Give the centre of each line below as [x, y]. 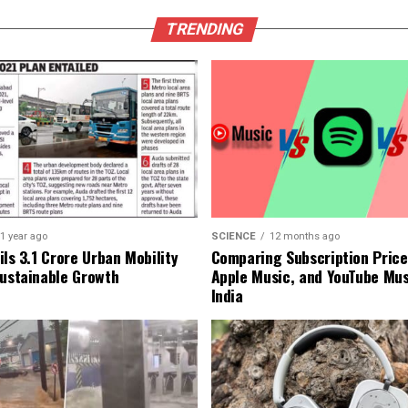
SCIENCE [233, 236]
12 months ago [304, 236]
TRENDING [204, 29]
